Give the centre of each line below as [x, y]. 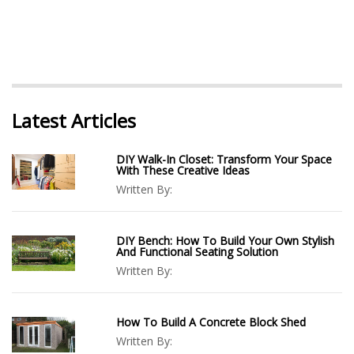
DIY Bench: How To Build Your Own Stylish [226, 240]
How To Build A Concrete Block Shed [211, 322]
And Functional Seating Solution [198, 251]
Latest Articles [74, 120]
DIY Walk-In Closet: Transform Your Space [224, 159]
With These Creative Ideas [183, 170]
